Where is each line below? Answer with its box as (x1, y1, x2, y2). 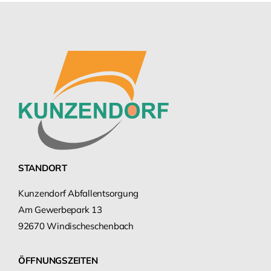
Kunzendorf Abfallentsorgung (18, 188, 139, 200)
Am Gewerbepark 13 (18, 204, 102, 216)
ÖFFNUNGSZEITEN (18, 255, 98, 267)
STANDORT (18, 162, 67, 174)
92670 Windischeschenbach (18, 220, 134, 232)
